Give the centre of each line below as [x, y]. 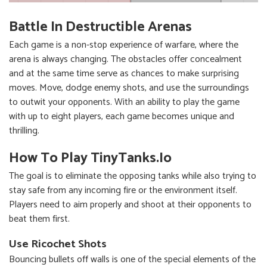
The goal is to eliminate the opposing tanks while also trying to [133, 176]
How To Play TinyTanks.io [90, 158]
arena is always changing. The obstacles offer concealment [125, 59]
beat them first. [39, 219]
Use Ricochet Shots [58, 244]
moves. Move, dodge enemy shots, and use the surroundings [129, 88]
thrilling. [24, 131]
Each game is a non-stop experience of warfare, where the [124, 45]
